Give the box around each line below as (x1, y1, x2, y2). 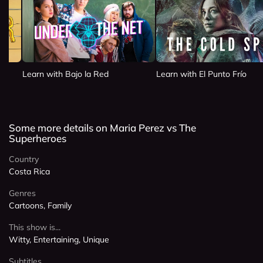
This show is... (9, 221, 60, 232)
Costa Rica (9, 166, 50, 177)
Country (9, 153, 39, 164)
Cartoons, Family (9, 200, 72, 211)
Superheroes (9, 131, 66, 144)
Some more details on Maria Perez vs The (9, 121, 196, 134)
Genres (9, 187, 36, 198)
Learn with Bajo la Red (22, 68, 109, 79)
